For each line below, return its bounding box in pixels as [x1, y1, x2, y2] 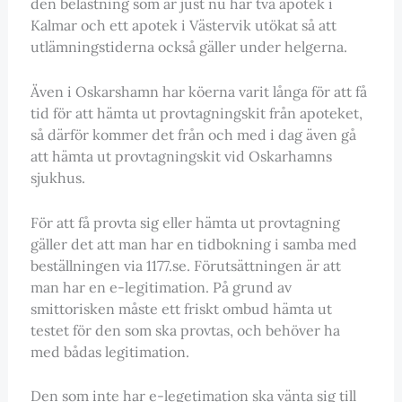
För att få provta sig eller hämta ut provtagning [30, 213, 340, 232]
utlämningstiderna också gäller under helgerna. [30, 38, 347, 57]
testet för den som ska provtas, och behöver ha [30, 320, 340, 339]
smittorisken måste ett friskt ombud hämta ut [30, 299, 332, 318]
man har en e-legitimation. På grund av [30, 277, 292, 296]
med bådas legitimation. [30, 342, 189, 361]
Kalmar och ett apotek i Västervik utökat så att [30, 16, 336, 35]
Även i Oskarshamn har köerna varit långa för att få [30, 82, 367, 100]
